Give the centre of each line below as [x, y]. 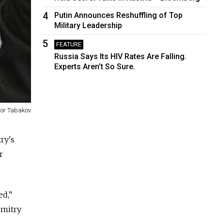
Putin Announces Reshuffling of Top [119, 15]
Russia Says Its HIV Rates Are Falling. [121, 56]
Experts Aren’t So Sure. [95, 66]
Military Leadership [88, 25]
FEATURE [69, 44]
